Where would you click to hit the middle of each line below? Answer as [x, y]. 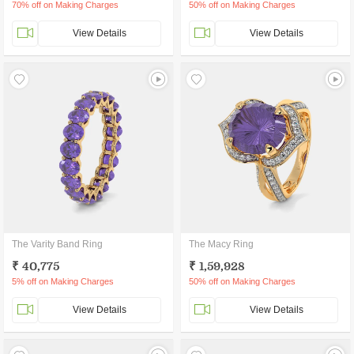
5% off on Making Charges [63, 281]
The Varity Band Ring [57, 244]
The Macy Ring [221, 244]
